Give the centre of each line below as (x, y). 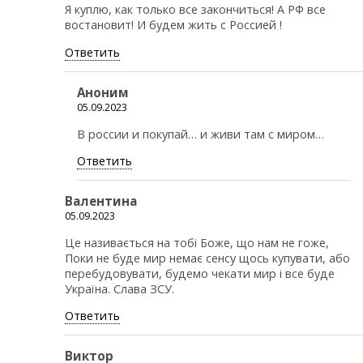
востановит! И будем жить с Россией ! (173, 25)
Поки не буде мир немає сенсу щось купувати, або (207, 258)
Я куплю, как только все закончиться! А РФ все (195, 10)
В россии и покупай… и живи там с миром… (201, 134)
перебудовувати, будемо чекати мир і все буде (200, 273)
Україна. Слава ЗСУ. (120, 288)
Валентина (101, 201)
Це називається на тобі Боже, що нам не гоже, (197, 242)
